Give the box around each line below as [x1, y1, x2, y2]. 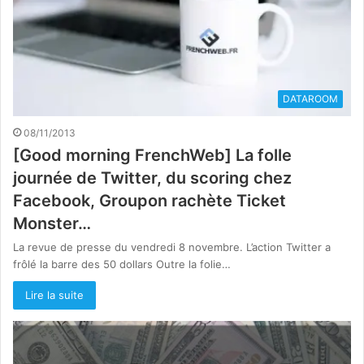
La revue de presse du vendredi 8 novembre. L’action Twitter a [13, 240, 331, 253]
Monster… [13, 213, 91, 233]
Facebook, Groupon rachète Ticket [13, 190, 286, 210]
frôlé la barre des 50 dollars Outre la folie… [13, 257, 231, 271]
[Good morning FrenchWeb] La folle [13, 145, 292, 165]
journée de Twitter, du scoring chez [13, 167, 292, 188]
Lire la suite [25, 288, 84, 301]
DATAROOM [283, 92, 338, 105]
